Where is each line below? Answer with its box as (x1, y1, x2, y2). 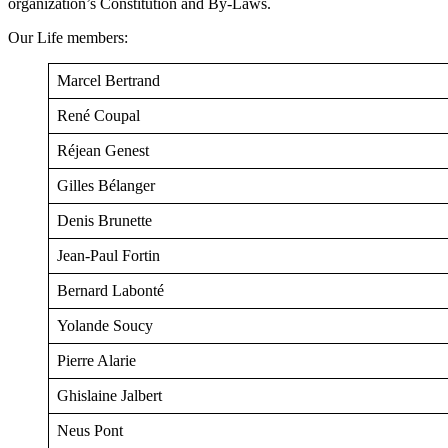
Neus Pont (57, 422, 123, 440)
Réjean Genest (57, 142, 149, 160)
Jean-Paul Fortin (57, 247, 160, 265)
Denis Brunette (57, 212, 152, 230)
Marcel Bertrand (57, 72, 160, 90)
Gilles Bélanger (57, 177, 155, 195)
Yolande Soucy (57, 317, 153, 335)
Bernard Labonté (57, 282, 164, 300)
